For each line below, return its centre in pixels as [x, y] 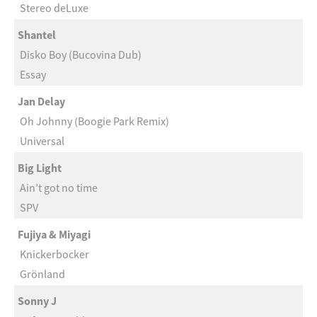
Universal [42, 141]
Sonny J [37, 301]
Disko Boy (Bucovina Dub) [81, 54]
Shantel [37, 35]
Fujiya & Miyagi [54, 234]
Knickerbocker [54, 254]
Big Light [40, 168]
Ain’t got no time [59, 188]
